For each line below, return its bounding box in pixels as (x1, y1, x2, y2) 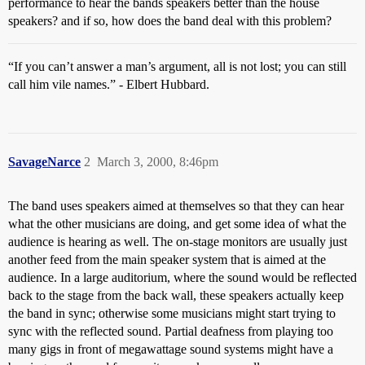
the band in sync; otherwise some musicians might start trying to (8, 306, 336, 320)
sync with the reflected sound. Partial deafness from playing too (8, 324, 333, 338)
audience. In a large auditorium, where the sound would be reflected (8, 270, 357, 284)
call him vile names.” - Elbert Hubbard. (8, 77, 209, 91)
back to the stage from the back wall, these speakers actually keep (8, 288, 344, 302)
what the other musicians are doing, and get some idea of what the (8, 217, 346, 231)
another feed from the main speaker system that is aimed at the (8, 253, 326, 266)
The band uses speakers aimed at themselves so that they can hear (8, 199, 344, 213)
